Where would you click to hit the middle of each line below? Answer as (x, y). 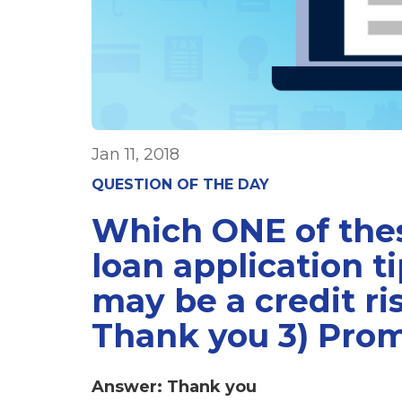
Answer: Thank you (174, 386)
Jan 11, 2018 (135, 154)
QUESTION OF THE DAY (180, 184)
